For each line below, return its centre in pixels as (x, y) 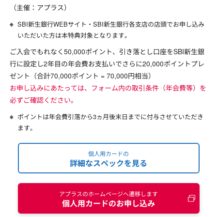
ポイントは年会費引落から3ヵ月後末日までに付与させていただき (110, 117)
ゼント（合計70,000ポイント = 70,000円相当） (82, 76)
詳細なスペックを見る (108, 163)
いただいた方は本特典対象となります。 (74, 35)
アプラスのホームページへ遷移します (108, 193)
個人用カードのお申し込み (108, 203)
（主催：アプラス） (40, 8)
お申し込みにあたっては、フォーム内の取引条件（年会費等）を (108, 88)
